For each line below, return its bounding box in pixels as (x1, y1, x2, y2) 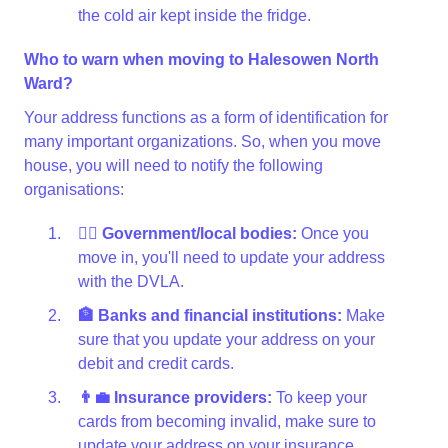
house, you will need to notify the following (24, 157, 323, 174)
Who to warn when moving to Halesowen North (24, 51, 379, 68)
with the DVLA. (78, 273, 184, 290)
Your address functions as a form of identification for (24, 109, 388, 126)
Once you (297, 225, 369, 242)
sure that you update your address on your (78, 331, 375, 348)
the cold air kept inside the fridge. (78, 7, 311, 24)
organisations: (24, 181, 124, 198)
